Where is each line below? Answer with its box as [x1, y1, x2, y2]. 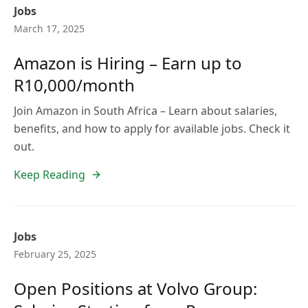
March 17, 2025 [14, 22, 85, 35]
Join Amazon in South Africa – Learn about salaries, [14, 103, 277, 118]
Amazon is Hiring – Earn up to [14, 52, 242, 74]
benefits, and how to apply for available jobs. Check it [14, 121, 290, 136]
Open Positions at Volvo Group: [14, 277, 257, 300]
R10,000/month [14, 74, 135, 96]
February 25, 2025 [14, 247, 96, 261]
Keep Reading [14, 167, 85, 182]
